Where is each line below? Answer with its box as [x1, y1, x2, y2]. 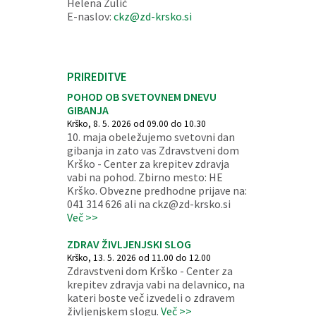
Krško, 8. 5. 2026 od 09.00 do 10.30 [66, 118, 206, 130]
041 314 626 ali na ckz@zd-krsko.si [66, 197, 231, 211]
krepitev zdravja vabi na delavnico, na [66, 277, 245, 291]
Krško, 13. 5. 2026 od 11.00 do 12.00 [66, 252, 211, 264]
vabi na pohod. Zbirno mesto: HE [66, 170, 223, 184]
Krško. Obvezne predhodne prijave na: [66, 183, 247, 197]
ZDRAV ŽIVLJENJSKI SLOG [66, 237, 191, 251]
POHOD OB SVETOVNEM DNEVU [66, 90, 217, 104]
